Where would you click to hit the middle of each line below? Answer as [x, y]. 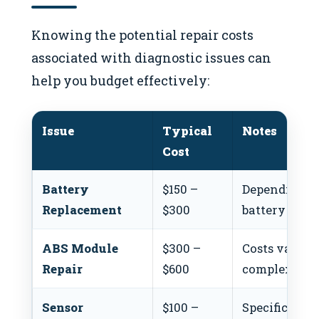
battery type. [280, 210]
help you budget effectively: [120, 80]
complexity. [277, 269]
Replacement [82, 210]
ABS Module [80, 249]
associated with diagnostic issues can [151, 57]
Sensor [63, 308]
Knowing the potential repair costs [142, 35]
